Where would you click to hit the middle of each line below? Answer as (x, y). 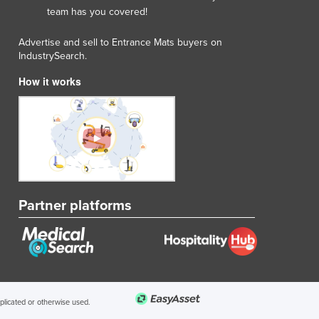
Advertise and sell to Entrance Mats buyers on (120, 42)
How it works (50, 81)
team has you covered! (97, 11)
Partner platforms (75, 205)
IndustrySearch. (53, 56)
